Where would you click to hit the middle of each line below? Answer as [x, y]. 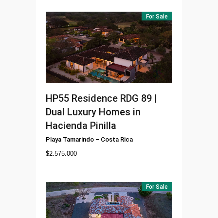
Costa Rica [117, 139]
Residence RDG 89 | [114, 98]
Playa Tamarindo [70, 139]
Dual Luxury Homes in [93, 112]
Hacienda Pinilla [81, 125]
